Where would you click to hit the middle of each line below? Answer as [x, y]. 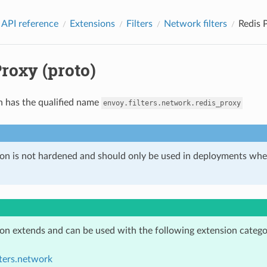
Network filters [195, 24]
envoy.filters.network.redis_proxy [172, 103]
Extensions [92, 24]
